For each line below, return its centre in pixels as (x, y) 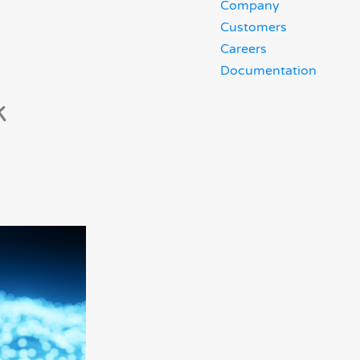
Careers (243, 49)
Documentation (268, 71)
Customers (254, 27)
